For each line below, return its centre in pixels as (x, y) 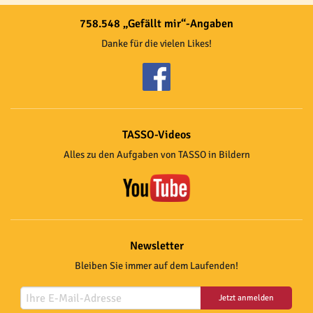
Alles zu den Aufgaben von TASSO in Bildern (156, 155)
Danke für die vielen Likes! (156, 44)
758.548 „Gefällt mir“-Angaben (156, 23)
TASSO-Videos (156, 134)
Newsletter (156, 246)
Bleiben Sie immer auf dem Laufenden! (156, 266)
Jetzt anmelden (246, 298)
